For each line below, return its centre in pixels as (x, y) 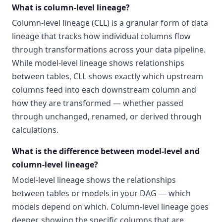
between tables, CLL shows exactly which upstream (108, 77)
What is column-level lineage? (71, 8)
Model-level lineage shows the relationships (94, 180)
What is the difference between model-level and (106, 151)
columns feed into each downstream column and (104, 90)
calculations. (35, 130)
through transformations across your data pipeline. (109, 50)
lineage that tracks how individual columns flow (101, 36)
